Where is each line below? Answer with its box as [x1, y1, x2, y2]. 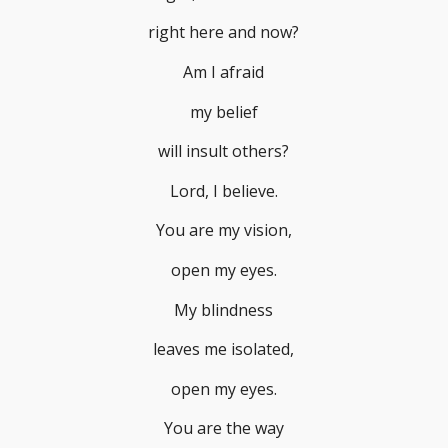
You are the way [163, 417, 284, 440]
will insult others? [158, 140, 290, 163]
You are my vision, [155, 219, 292, 242]
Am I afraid [183, 61, 265, 84]
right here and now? [148, 21, 300, 44]
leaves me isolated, [153, 338, 295, 361]
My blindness [174, 298, 274, 321]
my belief [189, 100, 258, 123]
